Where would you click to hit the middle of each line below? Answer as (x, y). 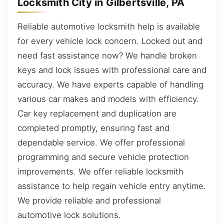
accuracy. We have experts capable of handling (110, 84)
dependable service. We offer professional (101, 142)
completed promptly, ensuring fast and (93, 128)
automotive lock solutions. (69, 215)
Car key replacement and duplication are (97, 113)
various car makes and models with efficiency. (108, 99)
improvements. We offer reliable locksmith (100, 171)
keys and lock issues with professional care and (112, 70)
